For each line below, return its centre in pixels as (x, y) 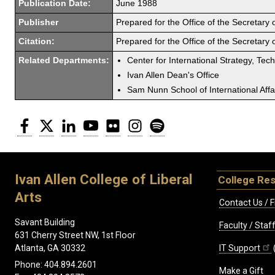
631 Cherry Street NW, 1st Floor (75, 235)
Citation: (37, 41)
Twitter (68, 122)
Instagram (163, 122)
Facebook (52, 122)
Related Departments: (64, 60)
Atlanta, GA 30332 (50, 248)
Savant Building (45, 223)
